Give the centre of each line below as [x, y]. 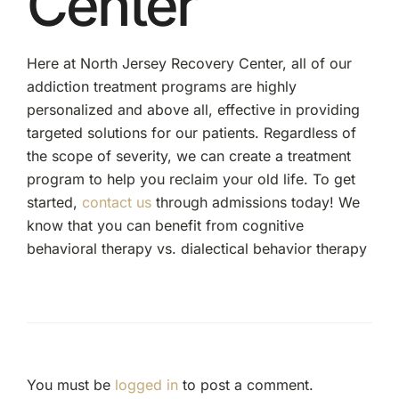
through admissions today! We [255, 202]
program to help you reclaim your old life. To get [191, 179]
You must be [70, 384]
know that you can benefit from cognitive [165, 225]
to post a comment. [245, 384]
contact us [116, 202]
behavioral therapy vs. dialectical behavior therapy [196, 248]
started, [54, 202]
